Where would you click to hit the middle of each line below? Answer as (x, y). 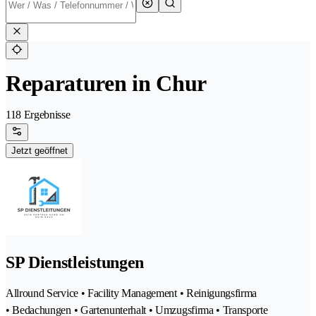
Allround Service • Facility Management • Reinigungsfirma (132, 293)
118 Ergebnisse (38, 115)
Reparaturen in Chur (106, 84)
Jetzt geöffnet (39, 151)
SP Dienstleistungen (75, 263)
